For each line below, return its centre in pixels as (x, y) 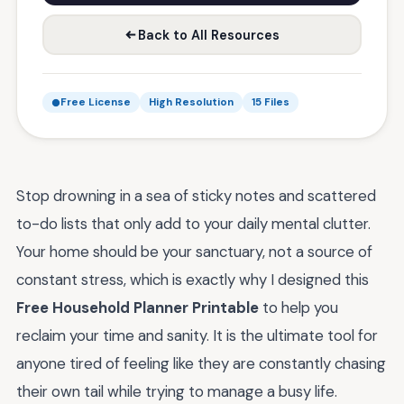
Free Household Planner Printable (138, 308)
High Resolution (191, 102)
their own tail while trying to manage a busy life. (177, 391)
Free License (96, 102)
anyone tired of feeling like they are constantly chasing (201, 363)
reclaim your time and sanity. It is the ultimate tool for (197, 335)
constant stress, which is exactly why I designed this (193, 280)
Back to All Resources (209, 35)
